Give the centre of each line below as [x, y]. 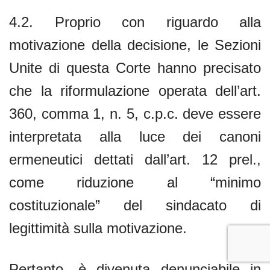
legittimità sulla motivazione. [98, 228]
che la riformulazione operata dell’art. [135, 90]
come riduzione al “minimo [135, 182]
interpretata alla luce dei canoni [135, 136]
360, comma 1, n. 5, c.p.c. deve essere [135, 113]
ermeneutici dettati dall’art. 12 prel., [135, 159]
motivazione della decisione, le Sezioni [135, 45]
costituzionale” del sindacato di [135, 205]
